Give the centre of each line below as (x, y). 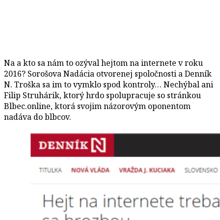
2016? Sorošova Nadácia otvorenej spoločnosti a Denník (108, 73)
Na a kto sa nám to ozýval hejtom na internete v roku (103, 63)
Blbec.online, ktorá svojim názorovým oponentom (97, 106)
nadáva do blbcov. (38, 117)
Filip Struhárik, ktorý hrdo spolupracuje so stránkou (102, 95)
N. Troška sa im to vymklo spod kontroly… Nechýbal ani (109, 84)
